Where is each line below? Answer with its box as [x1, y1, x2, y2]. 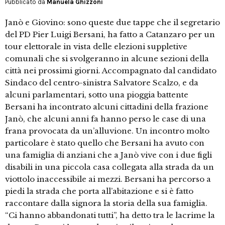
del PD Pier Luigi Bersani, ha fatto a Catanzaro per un [5, 30, 215, 40]
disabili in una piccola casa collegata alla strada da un [5, 162, 214, 172]
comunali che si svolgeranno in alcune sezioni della [5, 54, 209, 64]
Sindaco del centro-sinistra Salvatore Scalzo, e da [5, 78, 198, 88]
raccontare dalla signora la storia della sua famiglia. [5, 198, 207, 208]
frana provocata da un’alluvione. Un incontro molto [5, 126, 209, 136]
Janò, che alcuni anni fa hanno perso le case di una [5, 114, 206, 124]
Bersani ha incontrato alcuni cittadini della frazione [5, 102, 208, 112]
